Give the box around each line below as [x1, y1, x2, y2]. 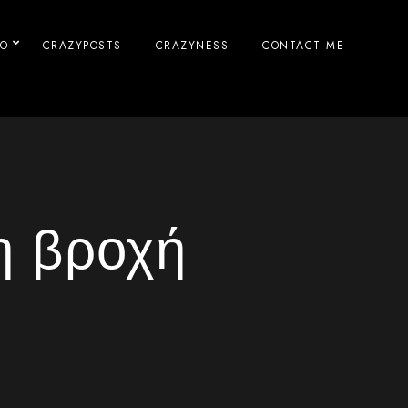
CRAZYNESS [155, 38, 229, 53]
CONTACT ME [262, 38, 344, 53]
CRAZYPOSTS [42, 38, 122, 53]
